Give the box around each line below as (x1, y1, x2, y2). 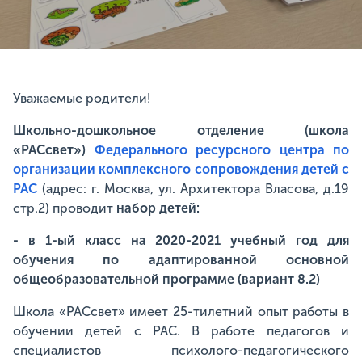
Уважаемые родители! (13, 90, 150, 106)
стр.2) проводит (13, 200, 116, 216)
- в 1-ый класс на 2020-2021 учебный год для (13, 233, 349, 248)
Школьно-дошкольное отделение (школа (13, 123, 349, 138)
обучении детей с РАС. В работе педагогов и (13, 323, 349, 339)
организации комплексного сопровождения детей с (13, 162, 349, 177)
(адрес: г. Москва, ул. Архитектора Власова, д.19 (37, 181, 349, 196)
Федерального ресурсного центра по (94, 142, 349, 158)
